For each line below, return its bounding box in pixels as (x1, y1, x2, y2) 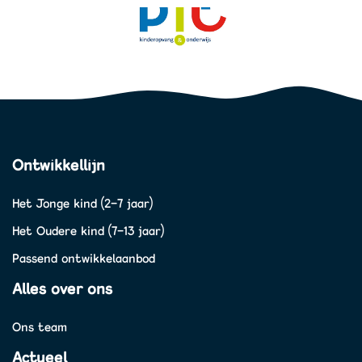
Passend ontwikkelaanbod (12, 250, 155, 267)
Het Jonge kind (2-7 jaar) (12, 196, 153, 212)
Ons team (12, 318, 67, 335)
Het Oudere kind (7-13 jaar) (12, 223, 164, 239)
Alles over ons (12, 279, 112, 299)
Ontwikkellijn (12, 155, 105, 175)
